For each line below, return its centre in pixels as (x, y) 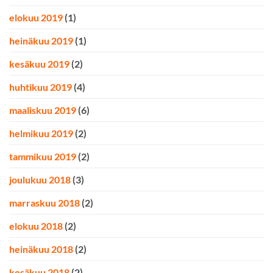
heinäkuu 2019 (41, 41)
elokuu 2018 (36, 226)
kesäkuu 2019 (39, 64)
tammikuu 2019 (43, 157)
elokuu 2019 (36, 18)
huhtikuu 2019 (41, 87)
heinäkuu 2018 (41, 249)
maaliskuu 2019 (43, 110)
